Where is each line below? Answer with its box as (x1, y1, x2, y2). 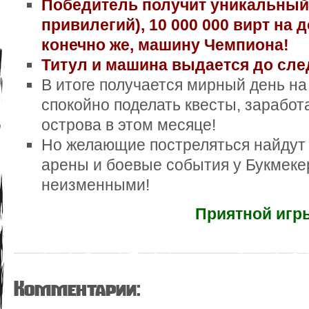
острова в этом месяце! (41, 115, 220, 134)
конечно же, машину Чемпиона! (41, 35, 289, 54)
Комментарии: (14, 275, 141, 301)
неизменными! (41, 175, 150, 194)
